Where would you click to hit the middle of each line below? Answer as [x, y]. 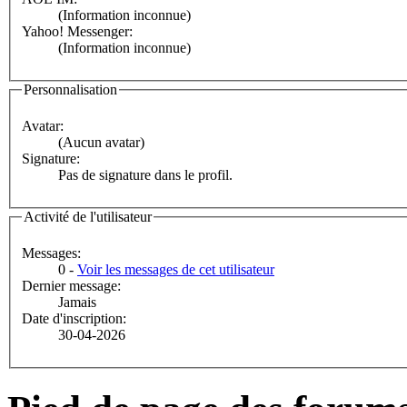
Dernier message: [71, 285]
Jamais [77, 302]
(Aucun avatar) [101, 143]
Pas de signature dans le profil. [145, 175]
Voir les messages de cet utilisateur [176, 269]
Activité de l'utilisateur [88, 217]
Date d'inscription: [74, 318]
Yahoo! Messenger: [77, 32]
